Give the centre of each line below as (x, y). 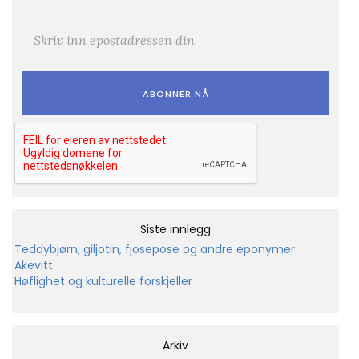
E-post (44, 26)
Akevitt (34, 265)
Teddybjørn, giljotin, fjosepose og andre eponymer (155, 249)
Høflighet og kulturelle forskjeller (103, 281)
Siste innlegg (175, 229)
